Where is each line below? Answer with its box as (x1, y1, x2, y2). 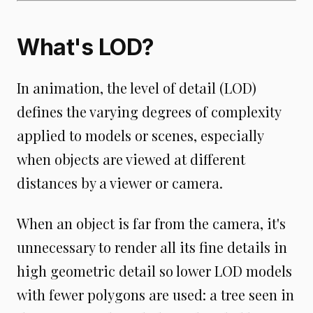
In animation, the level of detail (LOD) (17, 78, 256, 97)
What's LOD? (17, 33, 154, 61)
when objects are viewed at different (17, 149, 245, 168)
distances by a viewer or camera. (17, 173, 223, 192)
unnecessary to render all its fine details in (17, 237, 287, 256)
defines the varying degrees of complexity (17, 101, 281, 121)
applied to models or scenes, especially (17, 125, 263, 145)
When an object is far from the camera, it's (17, 213, 286, 233)
